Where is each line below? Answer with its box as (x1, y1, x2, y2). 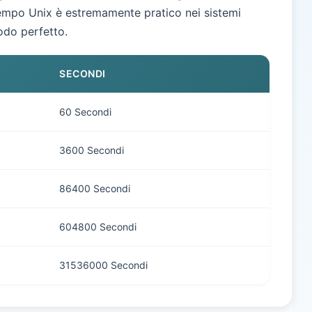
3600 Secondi (59, 144, 124, 156)
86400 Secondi (59, 182, 130, 194)
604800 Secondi (59, 221, 136, 233)
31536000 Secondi (59, 259, 148, 271)
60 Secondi (59, 106, 111, 118)
